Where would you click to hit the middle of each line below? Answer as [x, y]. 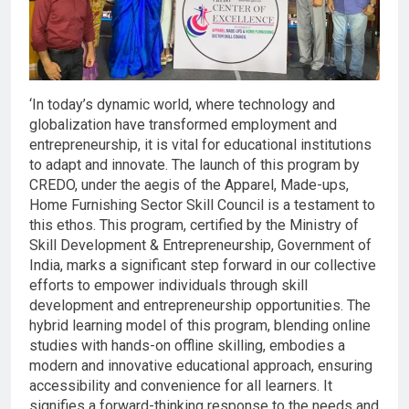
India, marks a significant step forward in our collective [203, 266]
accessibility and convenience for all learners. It [181, 386]
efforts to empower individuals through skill [168, 286]
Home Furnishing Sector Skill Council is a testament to [202, 205]
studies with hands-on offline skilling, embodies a [187, 346]
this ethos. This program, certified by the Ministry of [194, 225]
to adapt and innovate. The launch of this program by [194, 165]
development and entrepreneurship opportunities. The [200, 306]
